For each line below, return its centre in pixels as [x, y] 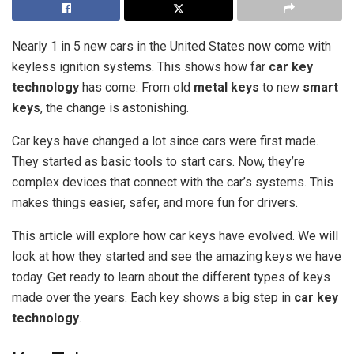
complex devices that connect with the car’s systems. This [173, 182]
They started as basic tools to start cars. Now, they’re [158, 162]
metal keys [226, 87]
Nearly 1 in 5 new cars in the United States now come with [171, 46]
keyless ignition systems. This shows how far [140, 67]
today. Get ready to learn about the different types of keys [171, 277]
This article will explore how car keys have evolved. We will [175, 236]
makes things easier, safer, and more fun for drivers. [155, 203]
